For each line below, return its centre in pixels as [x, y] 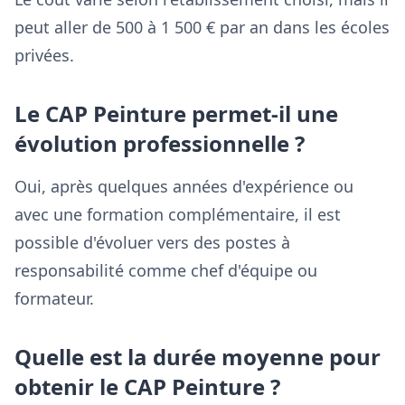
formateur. [54, 298]
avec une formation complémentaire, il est [178, 214]
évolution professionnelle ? [160, 143]
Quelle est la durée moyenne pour [198, 357]
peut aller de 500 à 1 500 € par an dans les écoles [202, 27]
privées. [44, 55]
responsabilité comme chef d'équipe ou [166, 270]
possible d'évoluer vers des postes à [152, 242]
